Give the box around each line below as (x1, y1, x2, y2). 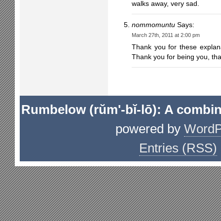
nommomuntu (132, 21, 175, 29)
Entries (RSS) (139, 141, 217, 155)
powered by (115, 121, 184, 136)
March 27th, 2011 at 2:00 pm (132, 32, 200, 38)
